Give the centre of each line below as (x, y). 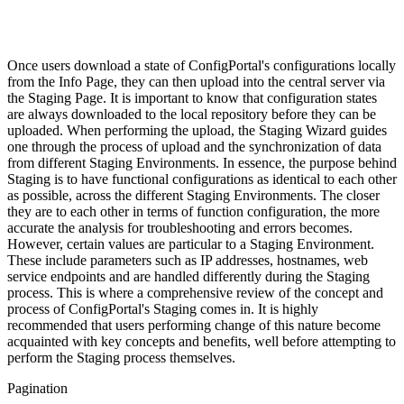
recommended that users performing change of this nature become (194, 325)
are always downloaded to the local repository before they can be (192, 114)
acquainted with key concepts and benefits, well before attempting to (202, 341)
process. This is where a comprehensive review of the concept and (195, 292)
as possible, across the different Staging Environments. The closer (193, 195)
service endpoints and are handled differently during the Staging (188, 276)
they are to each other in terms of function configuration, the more (193, 211)
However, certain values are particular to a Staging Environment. (191, 243)
